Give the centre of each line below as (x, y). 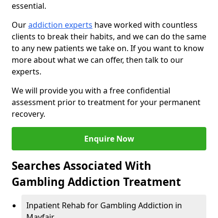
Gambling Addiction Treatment (96, 182)
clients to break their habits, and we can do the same (109, 37)
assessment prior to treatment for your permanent (106, 102)
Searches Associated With (82, 166)
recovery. (28, 114)
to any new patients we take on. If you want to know (108, 48)
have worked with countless (145, 25)
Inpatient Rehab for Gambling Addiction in (104, 206)
